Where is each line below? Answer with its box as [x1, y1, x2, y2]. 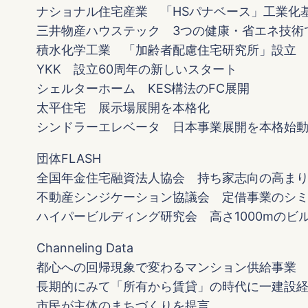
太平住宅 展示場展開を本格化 [36, 100, 210, 115]
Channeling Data [36, 241, 134, 256]
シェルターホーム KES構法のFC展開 [36, 81, 250, 96]
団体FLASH [36, 151, 102, 166]
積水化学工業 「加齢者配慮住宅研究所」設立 [36, 43, 297, 58]
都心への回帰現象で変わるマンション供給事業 [36, 260, 297, 275]
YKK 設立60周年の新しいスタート [36, 62, 238, 77]
